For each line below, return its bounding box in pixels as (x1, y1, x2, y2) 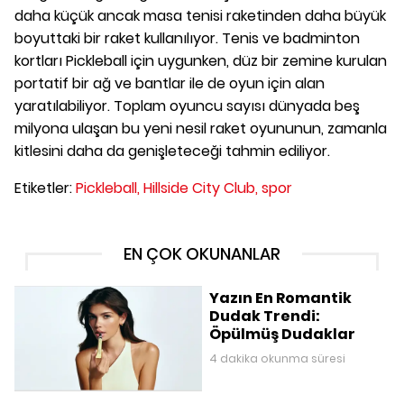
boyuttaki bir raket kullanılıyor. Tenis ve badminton (14, 27, 360, 49)
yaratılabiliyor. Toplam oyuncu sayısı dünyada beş (14, 95, 360, 116)
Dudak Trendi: (209, 305, 320, 326)
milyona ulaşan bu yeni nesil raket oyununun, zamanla (14, 117, 387, 139)
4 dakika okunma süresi (209, 350, 345, 366)
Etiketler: (14, 177, 76, 198)
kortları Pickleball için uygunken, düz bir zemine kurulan (14, 50, 387, 71)
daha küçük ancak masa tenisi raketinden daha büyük (14, 5, 386, 26)
